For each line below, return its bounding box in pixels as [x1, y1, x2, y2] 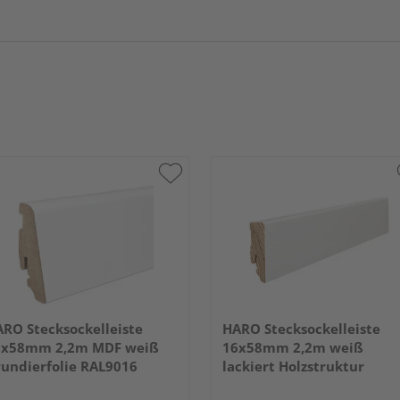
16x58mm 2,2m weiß [222, 337, 363, 356]
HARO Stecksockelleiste [222, 319, 380, 337]
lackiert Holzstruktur [222, 356, 364, 375]
